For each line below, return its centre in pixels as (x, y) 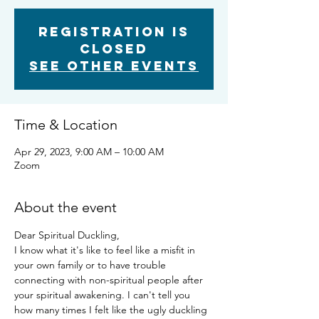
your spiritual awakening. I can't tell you (104, 295)
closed (114, 49)
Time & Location (66, 125)
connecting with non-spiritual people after (110, 280)
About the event (66, 207)
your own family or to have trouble (91, 265)
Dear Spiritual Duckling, (67, 235)
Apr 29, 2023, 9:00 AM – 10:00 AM (89, 152)
